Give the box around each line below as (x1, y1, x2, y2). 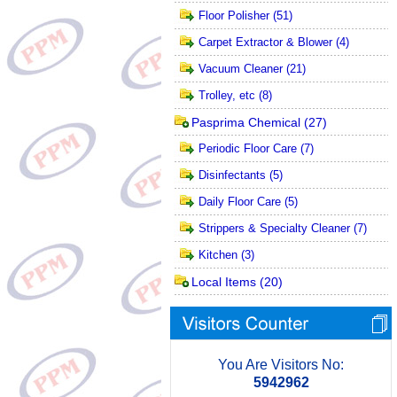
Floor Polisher (198, 9, 269, 22)
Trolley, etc (198, 89, 255, 102)
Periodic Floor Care (198, 142, 297, 155)
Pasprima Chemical (191, 115, 300, 129)
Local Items (191, 275, 256, 289)
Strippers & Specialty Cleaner (198, 222, 350, 235)
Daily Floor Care (198, 195, 281, 208)
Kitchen (198, 248, 237, 261)
